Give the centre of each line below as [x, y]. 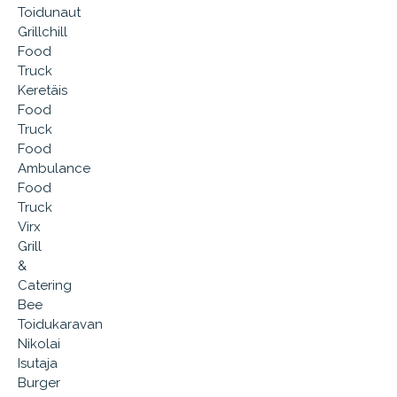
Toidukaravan [60, 324]
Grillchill [43, 32]
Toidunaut [49, 12]
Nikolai [39, 344]
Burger [39, 383]
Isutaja [38, 363]
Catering [45, 285]
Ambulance [54, 168]
